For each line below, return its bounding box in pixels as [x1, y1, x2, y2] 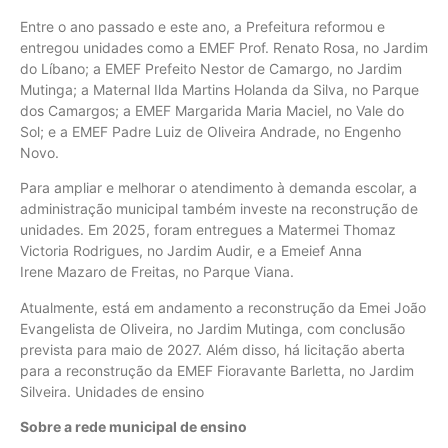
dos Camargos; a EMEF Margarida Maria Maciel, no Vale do [20, 102, 404, 120]
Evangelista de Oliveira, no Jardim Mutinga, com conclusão [20, 319, 405, 337]
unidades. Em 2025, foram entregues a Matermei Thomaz [20, 221, 396, 239]
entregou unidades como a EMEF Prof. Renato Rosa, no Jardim [20, 39, 428, 57]
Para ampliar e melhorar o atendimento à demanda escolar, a [20, 179, 417, 197]
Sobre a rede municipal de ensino [20, 418, 250, 436]
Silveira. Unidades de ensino [20, 382, 212, 400]
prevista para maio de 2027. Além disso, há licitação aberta [20, 340, 405, 358]
